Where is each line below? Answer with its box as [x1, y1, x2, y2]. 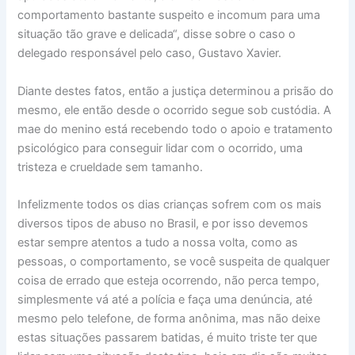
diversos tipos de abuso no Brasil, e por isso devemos [17, 216, 309, 231]
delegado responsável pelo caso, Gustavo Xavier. [17, 46, 282, 61]
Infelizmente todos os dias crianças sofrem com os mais [17, 197, 323, 212]
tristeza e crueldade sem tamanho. [17, 159, 204, 174]
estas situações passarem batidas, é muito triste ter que [17, 330, 318, 345]
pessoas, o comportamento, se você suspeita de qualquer [17, 254, 330, 269]
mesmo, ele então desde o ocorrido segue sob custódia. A [17, 102, 332, 117]
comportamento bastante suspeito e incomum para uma [17, 8, 321, 23]
